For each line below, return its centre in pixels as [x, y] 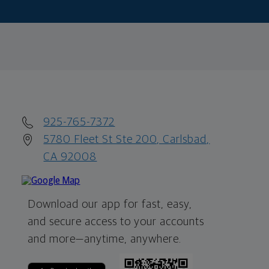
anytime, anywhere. [133, 240]
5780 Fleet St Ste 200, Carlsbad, [127, 140]
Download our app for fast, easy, [110, 205]
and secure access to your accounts [116, 222]
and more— [56, 240]
